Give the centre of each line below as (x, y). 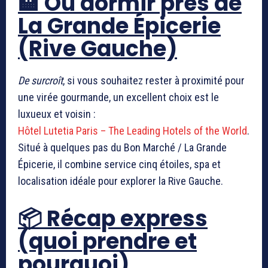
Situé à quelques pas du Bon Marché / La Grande (122, 147)
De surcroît (40, 80)
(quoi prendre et (107, 241)
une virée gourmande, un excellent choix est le (118, 97)
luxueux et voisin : (57, 114)
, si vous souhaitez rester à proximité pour (154, 80)
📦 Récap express (113, 218)
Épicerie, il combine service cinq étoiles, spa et (119, 164)
